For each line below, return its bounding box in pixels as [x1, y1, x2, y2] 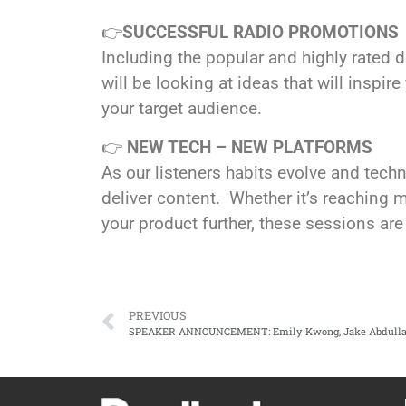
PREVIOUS [129, 307, 187, 323]
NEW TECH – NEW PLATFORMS [127, 136, 372, 158]
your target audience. [101, 98, 262, 120]
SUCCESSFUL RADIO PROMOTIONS [122, 22, 399, 43]
